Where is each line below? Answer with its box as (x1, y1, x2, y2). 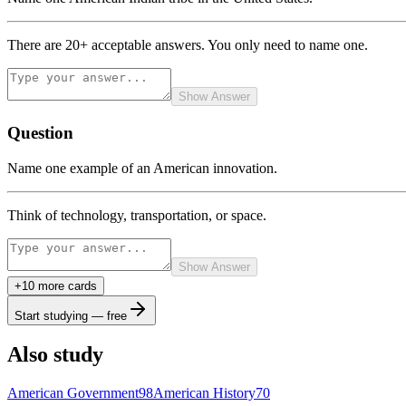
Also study (7, 343, 103, 367)
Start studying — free (14, 308, 127, 323)
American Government (7, 385, 139, 401)
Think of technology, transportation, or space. (7, 207, 266, 223)
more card (34, 278, 91, 293)
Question (7, 122, 73, 142)
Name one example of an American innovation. (7, 159, 277, 176)
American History (153, 385, 256, 401)
